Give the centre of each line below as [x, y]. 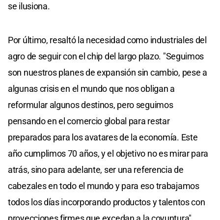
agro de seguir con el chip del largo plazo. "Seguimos [106, 56]
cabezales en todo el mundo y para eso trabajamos [104, 186]
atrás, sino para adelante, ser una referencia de [96, 169]
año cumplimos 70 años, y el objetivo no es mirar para [108, 153]
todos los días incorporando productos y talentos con [107, 202]
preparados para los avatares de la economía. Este [103, 137]
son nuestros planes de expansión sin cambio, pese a [108, 72]
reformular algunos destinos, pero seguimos [91, 105]
